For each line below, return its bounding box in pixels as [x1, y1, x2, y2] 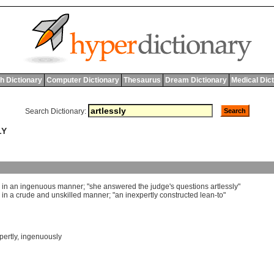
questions [176, 182, 209, 191]
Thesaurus [123, 76, 161, 84]
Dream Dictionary [165, 76, 227, 84]
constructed [160, 191, 198, 200]
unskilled [51, 191, 81, 200]
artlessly [210, 182, 238, 191]
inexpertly [125, 191, 158, 200]
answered [103, 182, 136, 191]
